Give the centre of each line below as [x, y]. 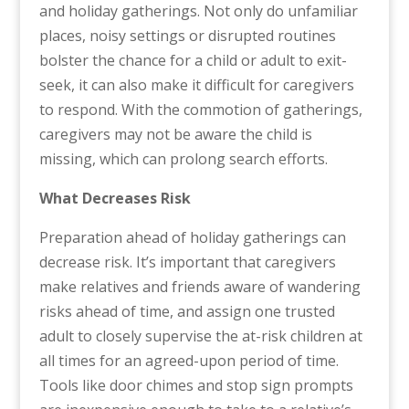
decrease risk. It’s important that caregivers [187, 262]
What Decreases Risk [115, 198]
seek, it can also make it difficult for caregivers [196, 84]
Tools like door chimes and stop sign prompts [196, 385]
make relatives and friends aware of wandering [199, 286]
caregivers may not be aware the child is [175, 134]
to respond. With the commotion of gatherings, [200, 109]
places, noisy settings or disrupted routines [187, 35]
